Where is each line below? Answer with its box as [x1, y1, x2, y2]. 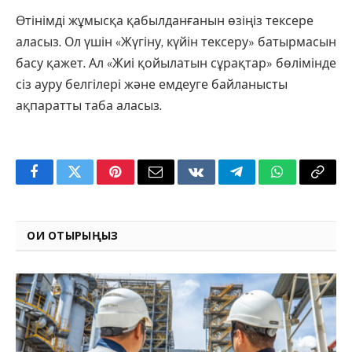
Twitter [73, 176, 115, 191]
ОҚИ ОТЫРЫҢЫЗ [27, 228, 119, 244]
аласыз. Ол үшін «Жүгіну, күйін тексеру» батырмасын [16, 35, 336, 50]
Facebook [33, 176, 89, 191]
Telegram [235, 176, 289, 191]
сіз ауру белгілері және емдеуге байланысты [16, 77, 288, 93]
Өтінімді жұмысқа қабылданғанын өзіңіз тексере [16, 13, 313, 29]
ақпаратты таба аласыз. [16, 98, 162, 114]
